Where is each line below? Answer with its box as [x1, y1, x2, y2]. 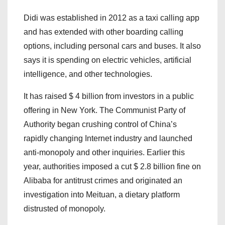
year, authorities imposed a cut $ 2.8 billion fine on [24, 162, 201, 171]
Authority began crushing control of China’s [24, 120, 177, 129]
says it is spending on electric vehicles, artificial [24, 56, 191, 65]
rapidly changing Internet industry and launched [24, 134, 192, 143]
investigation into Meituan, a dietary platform [24, 190, 180, 199]
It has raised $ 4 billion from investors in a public [24, 92, 194, 101]
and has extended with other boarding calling [24, 28, 183, 37]
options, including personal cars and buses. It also [24, 42, 201, 51]
